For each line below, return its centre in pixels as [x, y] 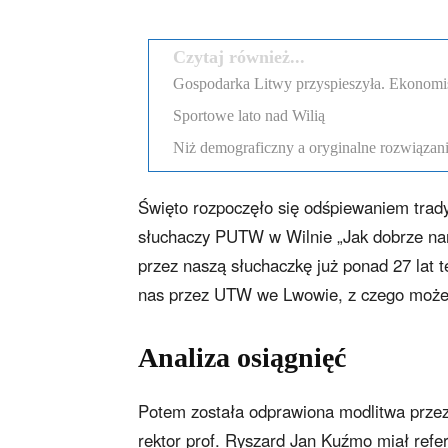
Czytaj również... [239, 57]
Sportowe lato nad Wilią [249, 116]
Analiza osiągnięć [242, 358]
